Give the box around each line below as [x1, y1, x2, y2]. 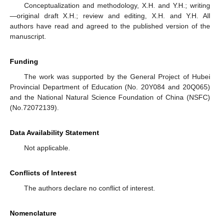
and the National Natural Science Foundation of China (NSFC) [10, 93, 210, 102]
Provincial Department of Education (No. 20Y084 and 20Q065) [10, 83, 210, 91]
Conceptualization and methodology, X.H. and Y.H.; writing [24, 1, 210, 10]
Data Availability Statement [10, 129, 99, 137]
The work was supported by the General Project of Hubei [24, 73, 210, 81]
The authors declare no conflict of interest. [24, 184, 155, 192]
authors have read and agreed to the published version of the [10, 22, 210, 30]
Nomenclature [10, 209, 56, 218]
